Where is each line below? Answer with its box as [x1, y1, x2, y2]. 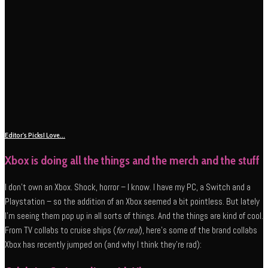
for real [116, 224, 139, 236]
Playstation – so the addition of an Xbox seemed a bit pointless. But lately [5, 196, 260, 208]
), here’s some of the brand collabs [139, 224, 257, 236]
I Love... [43, 130, 65, 139]
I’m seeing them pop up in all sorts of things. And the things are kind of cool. [5, 210, 263, 222]
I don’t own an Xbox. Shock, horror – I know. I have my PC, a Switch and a [5, 181, 251, 193]
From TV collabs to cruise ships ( [5, 224, 116, 236]
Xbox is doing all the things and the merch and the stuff [5, 153, 260, 167]
